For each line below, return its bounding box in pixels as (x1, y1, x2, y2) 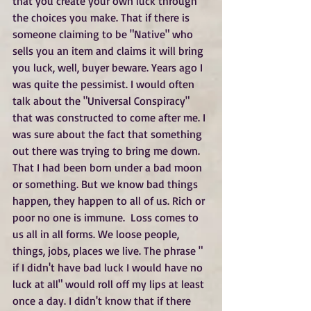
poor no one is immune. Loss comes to (12, 210, 201, 225)
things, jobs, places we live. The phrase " (12, 244, 205, 258)
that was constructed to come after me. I (12, 110, 208, 125)
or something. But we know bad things (12, 177, 201, 192)
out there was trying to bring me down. (12, 144, 203, 158)
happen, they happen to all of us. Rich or (12, 194, 208, 208)
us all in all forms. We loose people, (12, 227, 182, 242)
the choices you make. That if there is (12, 10, 192, 25)
